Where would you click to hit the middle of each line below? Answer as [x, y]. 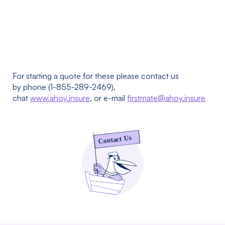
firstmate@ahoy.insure [166, 98]
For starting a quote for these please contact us [96, 76]
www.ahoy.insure [60, 98]
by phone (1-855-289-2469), [64, 87]
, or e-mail [109, 98]
